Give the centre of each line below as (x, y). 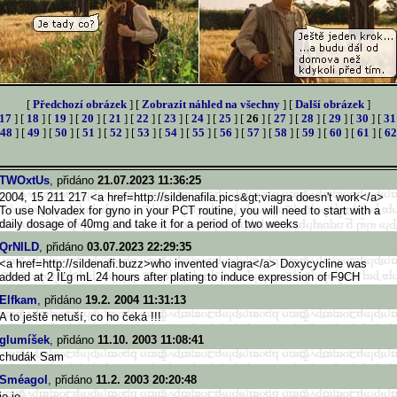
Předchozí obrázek (80, 104)
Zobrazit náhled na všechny (211, 104)
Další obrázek (330, 104)
